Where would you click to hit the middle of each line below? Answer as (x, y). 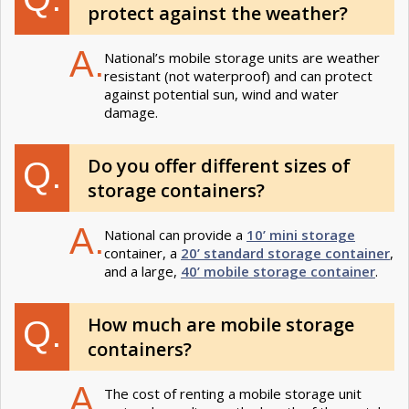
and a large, (142, 271)
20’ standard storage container (285, 252)
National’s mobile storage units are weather (242, 57)
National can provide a (175, 234)
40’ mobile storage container (278, 271)
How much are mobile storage (221, 324)
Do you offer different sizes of (219, 165)
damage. (133, 112)
